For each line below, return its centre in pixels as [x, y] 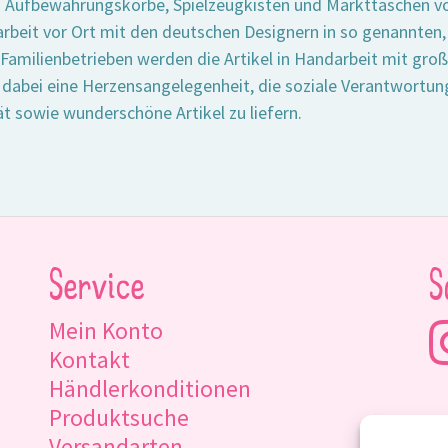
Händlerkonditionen [149, 388]
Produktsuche [118, 417]
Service [96, 289]
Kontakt [89, 359]
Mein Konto [105, 330]
